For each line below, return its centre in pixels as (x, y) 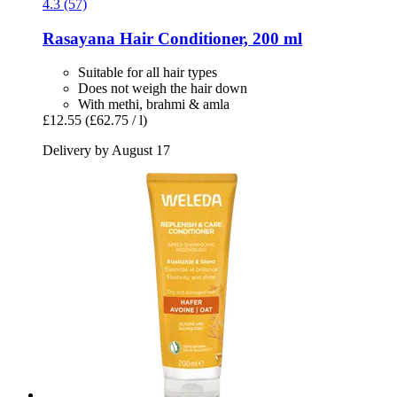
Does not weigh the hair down (163, 89)
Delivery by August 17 (106, 151)
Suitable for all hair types (148, 73)
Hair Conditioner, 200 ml (209, 38)
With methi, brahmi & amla (154, 105)
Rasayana (79, 38)
